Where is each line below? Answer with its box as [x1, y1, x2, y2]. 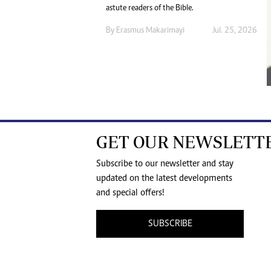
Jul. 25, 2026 [212, 26, 257, 35]
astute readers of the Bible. [106, 4, 194, 13]
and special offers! [96, 188, 165, 198]
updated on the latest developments [96, 174, 232, 184]
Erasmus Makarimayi [116, 26, 184, 35]
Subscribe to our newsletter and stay [96, 159, 233, 169]
